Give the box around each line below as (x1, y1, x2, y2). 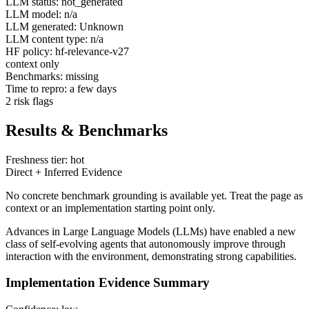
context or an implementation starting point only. (6, 201, 215, 214)
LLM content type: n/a (6, 32, 103, 45)
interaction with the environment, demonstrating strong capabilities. (6, 250, 297, 262)
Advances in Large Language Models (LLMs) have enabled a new (6, 225, 296, 237)
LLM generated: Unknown (6, 20, 123, 32)
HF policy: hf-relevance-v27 (6, 45, 129, 57)
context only (6, 57, 59, 70)
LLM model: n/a (6, 8, 77, 20)
